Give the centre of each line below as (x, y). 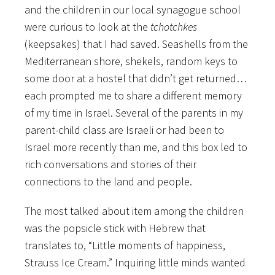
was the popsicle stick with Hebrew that (115, 228)
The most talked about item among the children (134, 211)
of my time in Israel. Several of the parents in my (134, 113)
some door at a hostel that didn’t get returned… (136, 79)
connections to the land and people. (108, 182)
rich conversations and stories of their (110, 165)
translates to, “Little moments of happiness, (125, 246)
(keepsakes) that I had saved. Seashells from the (136, 44)
